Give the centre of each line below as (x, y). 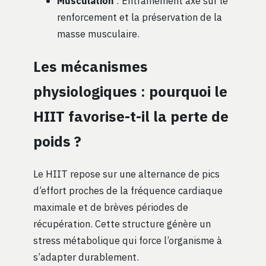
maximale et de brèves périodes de (111, 207)
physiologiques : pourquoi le (130, 92)
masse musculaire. (98, 34)
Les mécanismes (91, 67)
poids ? (57, 142)
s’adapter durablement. (86, 257)
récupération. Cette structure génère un (122, 224)
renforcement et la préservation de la (140, 17)
